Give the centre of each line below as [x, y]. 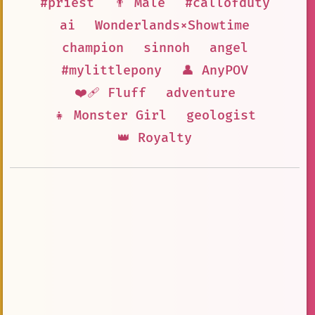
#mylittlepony [111, 71]
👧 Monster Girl [110, 116]
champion [92, 49]
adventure [200, 94]
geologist [221, 116]
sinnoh [166, 49]
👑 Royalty [155, 139]
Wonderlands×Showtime [172, 26]
